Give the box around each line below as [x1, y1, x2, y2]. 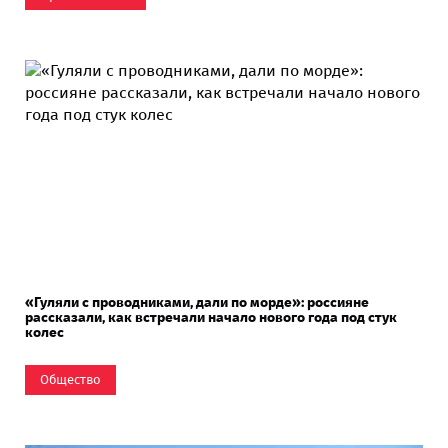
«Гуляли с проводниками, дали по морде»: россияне [25, 293, 369, 311]
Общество [40, 371, 101, 387]
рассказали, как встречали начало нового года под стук [25, 308, 397, 326]
